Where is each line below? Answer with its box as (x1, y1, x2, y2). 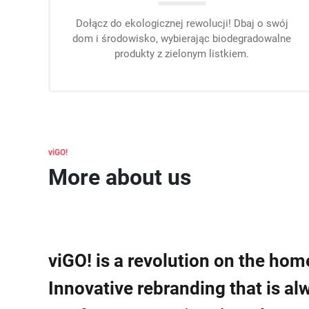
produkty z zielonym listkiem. (114, 48, 250, 60)
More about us (48, 164, 191, 190)
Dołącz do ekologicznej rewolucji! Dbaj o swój (75, 17, 288, 30)
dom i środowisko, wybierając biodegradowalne (72, 32, 292, 45)
